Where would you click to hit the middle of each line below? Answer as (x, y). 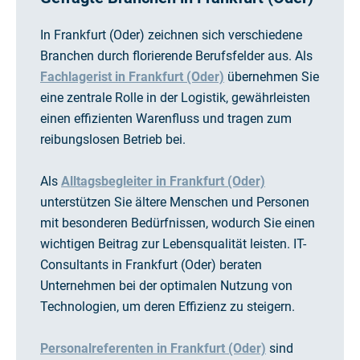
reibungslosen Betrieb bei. (113, 140)
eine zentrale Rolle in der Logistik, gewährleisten (175, 98)
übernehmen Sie (272, 77)
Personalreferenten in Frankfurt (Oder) (153, 349)
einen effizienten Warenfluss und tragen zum (166, 119)
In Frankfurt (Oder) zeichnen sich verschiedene (171, 35)
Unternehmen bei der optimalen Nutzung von (166, 286)
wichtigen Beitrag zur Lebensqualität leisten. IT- (173, 244)
